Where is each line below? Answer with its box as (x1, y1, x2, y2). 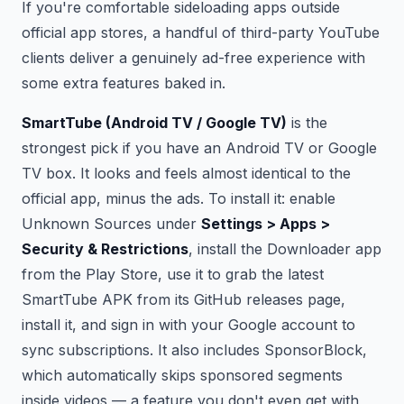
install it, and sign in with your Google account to (22, 315, 355, 334)
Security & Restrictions (22, 239, 188, 258)
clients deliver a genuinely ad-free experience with (22, 48, 365, 67)
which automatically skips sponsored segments (22, 365, 343, 384)
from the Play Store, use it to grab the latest (22, 264, 324, 283)
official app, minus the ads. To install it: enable (22, 188, 335, 207)
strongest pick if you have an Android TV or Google (22, 138, 377, 157)
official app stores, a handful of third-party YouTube (22, 23, 380, 41)
